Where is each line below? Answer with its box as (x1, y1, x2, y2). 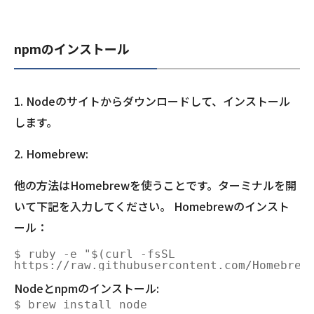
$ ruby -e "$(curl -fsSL (14, 247, 182, 261)
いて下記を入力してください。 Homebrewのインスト (14, 198, 289, 215)
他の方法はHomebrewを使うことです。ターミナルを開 (14, 177, 296, 194)
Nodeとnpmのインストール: (14, 280, 159, 297)
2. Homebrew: (14, 145, 88, 163)
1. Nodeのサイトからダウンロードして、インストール (14, 93, 290, 110)
